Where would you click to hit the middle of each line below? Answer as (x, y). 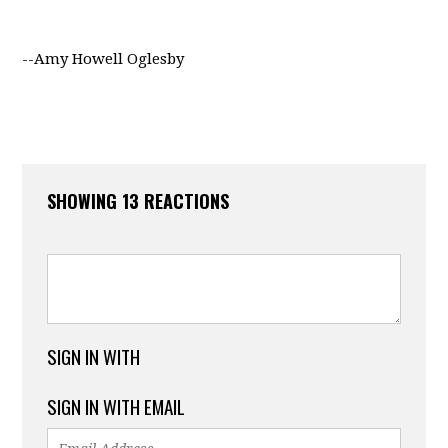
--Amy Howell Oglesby (103, 58)
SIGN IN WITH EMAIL (116, 405)
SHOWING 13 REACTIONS (138, 200)
